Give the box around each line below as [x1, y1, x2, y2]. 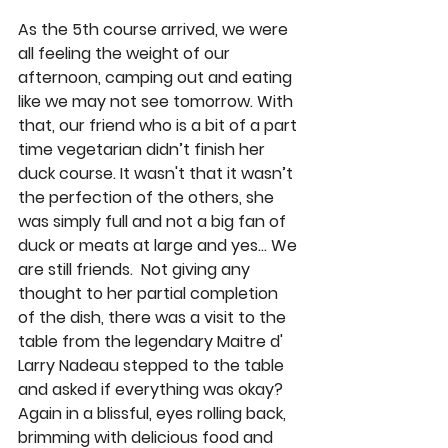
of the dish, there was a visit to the [18, 306, 290, 330]
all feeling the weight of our [18, 42, 234, 66]
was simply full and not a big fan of [18, 210, 290, 234]
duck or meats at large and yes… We [18, 234, 301, 258]
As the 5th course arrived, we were [18, 18, 292, 42]
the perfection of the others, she [18, 186, 278, 210]
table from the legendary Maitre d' [18, 330, 287, 354]
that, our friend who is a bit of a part [18, 114, 301, 138]
